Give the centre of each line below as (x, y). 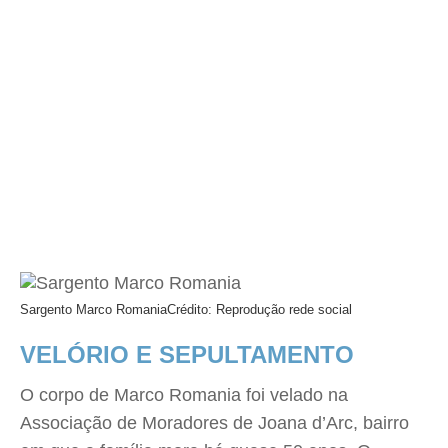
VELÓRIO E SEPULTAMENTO (187, 354)
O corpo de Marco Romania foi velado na (184, 394)
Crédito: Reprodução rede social (259, 309)
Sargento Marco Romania (93, 309)
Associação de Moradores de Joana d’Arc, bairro (214, 422)
